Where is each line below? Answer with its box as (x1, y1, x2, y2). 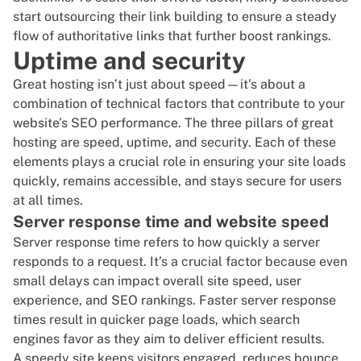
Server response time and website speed (13, 212, 329, 232)
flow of (13, 28, 57, 44)
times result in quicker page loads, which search (13, 312, 300, 328)
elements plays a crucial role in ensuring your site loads (13, 154, 346, 170)
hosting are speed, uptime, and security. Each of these (13, 135, 336, 151)
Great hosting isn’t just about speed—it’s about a (13, 77, 305, 93)
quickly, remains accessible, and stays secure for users (13, 173, 342, 189)
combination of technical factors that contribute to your (13, 96, 345, 112)
